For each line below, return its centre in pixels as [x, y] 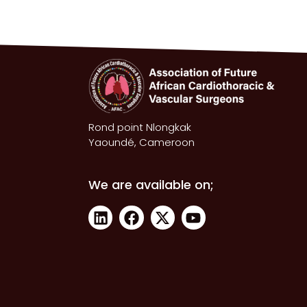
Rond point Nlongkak [140, 127]
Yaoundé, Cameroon [142, 143]
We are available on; [151, 185]
